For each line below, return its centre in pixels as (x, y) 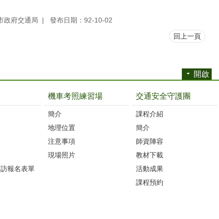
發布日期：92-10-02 (81, 20)
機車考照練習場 (75, 96)
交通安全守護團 (164, 96)
